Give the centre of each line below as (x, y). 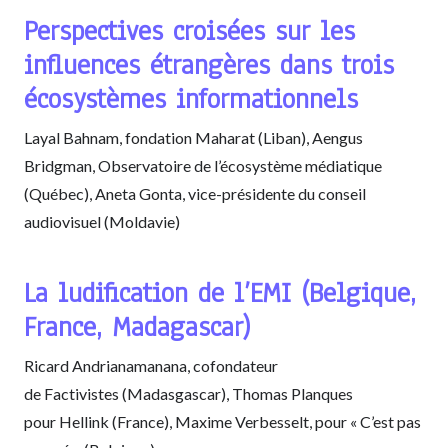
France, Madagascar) (137, 326)
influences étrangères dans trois (209, 64)
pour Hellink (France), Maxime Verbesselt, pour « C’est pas (222, 421)
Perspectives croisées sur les (189, 30)
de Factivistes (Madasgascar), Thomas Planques (188, 393)
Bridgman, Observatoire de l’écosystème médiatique (203, 165)
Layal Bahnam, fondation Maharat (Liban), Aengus (193, 137)
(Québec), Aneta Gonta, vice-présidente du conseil (195, 193)
